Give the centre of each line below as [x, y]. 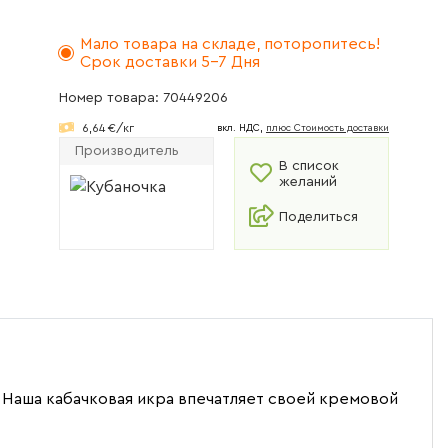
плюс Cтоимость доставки [327, 127]
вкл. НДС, [241, 127]
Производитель [127, 151]
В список [309, 166]
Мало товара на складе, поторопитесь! [230, 44]
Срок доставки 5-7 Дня [170, 62]
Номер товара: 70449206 [143, 98]
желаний [308, 182]
